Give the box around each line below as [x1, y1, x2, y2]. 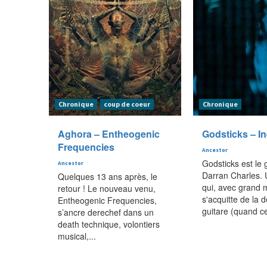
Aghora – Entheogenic [58, 126, 160, 141]
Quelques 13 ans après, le [58, 170, 157, 182]
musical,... [58, 229, 96, 242]
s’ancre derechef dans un [58, 206, 154, 218]
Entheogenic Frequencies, [58, 194, 157, 206]
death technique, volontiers [58, 218, 160, 230]
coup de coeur [104, 99, 150, 108]
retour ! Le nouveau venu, [58, 182, 156, 194]
